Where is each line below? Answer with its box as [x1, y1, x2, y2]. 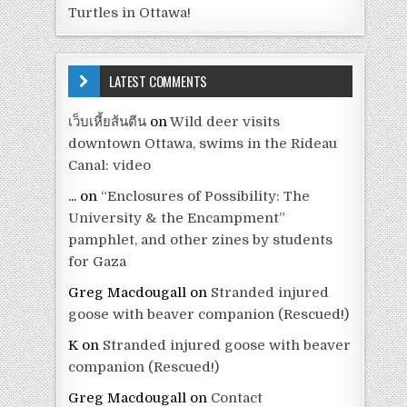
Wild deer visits [170, 113, 281, 130]
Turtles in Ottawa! [68, 4, 192, 21]
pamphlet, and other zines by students [68, 231, 333, 248]
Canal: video [68, 156, 152, 174]
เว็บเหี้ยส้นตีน [68, 113, 147, 130]
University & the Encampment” [68, 209, 286, 226]
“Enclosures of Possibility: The [101, 187, 311, 204]
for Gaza [68, 253, 127, 270]
